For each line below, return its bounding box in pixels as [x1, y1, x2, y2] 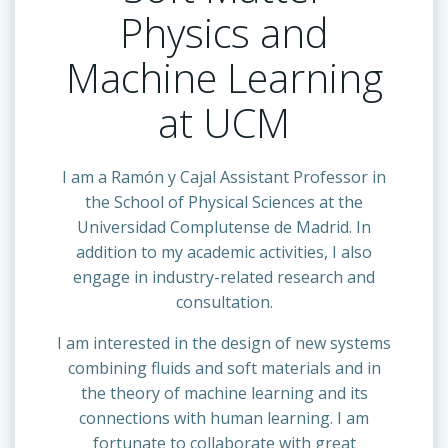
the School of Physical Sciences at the [85, 190, 363, 213]
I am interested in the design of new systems [57, 331, 391, 354]
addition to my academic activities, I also [76, 240, 372, 263]
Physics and [119, 4, 329, 60]
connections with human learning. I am [79, 406, 369, 429]
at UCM [158, 94, 290, 150]
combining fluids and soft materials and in [67, 356, 381, 379]
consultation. [175, 290, 273, 313]
